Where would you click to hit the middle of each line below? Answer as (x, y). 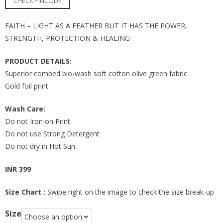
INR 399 (18, 169)
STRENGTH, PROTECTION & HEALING (67, 38)
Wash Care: (25, 109)
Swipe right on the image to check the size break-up (130, 192)
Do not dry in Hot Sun (40, 146)
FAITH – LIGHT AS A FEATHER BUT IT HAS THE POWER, (96, 25)
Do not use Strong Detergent (52, 133)
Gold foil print (27, 86)
